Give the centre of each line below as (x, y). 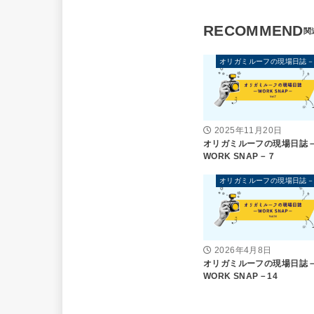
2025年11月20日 (248, 131)
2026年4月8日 (243, 250)
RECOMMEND (253, 31)
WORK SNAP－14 (240, 276)
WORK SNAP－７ (240, 157)
